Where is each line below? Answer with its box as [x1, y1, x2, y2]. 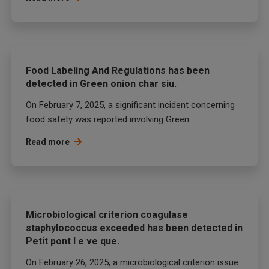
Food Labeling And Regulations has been [26, 65, 210, 76]
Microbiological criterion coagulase [26, 209, 188, 220]
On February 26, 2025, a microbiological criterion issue [26, 257, 238, 268]
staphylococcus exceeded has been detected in [26, 222, 243, 234]
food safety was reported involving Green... [26, 114, 195, 125]
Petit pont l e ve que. [26, 235, 119, 247]
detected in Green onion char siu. [26, 78, 177, 89]
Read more [26, 137, 70, 147]
